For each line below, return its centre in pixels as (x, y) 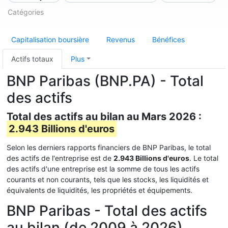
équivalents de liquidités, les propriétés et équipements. (99, 190)
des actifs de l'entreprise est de (60, 158)
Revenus (121, 39)
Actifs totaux (32, 59)
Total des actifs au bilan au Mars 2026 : (104, 117)
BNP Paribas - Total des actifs (107, 211)
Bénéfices (168, 39)
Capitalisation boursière (50, 39)
